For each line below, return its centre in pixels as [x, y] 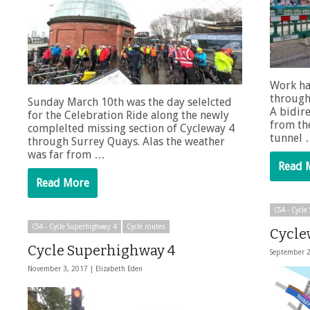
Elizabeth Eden [119, 269]
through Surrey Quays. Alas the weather [126, 142]
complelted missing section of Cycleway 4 [131, 129]
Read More [63, 183]
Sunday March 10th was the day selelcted [130, 102]
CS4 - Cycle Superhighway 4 [74, 227]
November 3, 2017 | [62, 269]
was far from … [66, 155]
